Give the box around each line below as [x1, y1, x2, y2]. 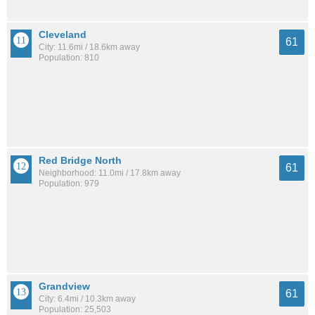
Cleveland [39, 28, 86, 40]
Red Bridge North [39, 154, 122, 166]
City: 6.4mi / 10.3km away [39, 293, 136, 304]
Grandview [39, 280, 90, 292]
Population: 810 [39, 52, 99, 63]
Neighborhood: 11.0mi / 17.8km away [39, 167, 181, 178]
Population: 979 [39, 178, 99, 188]
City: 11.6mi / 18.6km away [39, 41, 140, 52]
